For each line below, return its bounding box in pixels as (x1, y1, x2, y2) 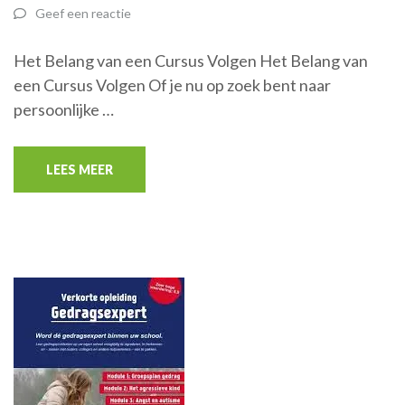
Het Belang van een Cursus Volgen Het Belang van (14, 51, 368, 71)
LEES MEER (46, 162, 113, 178)
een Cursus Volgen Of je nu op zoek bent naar (14, 75, 331, 96)
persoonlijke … (14, 99, 114, 120)
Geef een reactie (35, 5, 131, 22)
